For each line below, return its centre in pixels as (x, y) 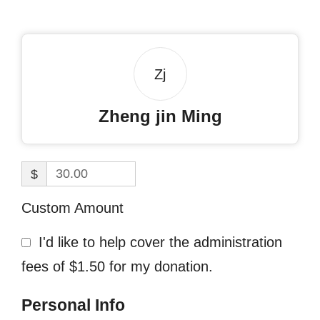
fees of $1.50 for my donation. (117, 266)
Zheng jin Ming (160, 116)
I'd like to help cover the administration (160, 242)
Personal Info (73, 305)
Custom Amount (72, 208)
